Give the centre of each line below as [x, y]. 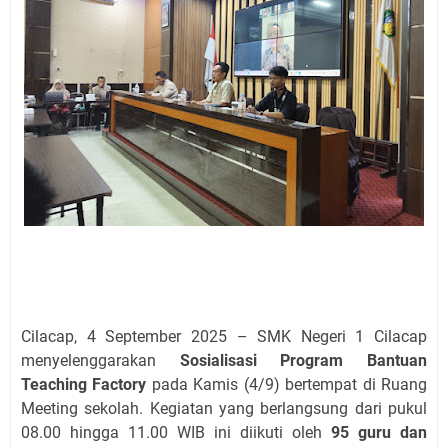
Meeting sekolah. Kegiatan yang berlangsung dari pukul [224, 408]
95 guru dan [379, 432]
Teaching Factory [84, 384]
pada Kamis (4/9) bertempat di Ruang [287, 384]
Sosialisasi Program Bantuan [303, 360]
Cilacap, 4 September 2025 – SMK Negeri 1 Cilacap [224, 336]
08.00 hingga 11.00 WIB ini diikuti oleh [176, 432]
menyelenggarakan [100, 360]
